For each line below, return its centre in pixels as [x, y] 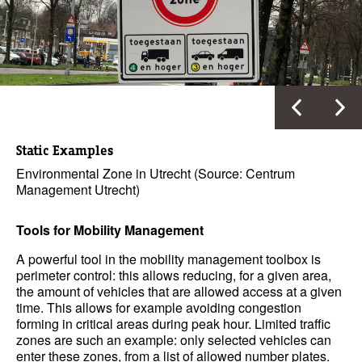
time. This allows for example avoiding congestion [159, 307]
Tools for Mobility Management [110, 230]
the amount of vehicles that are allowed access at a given [179, 291]
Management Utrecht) [78, 189]
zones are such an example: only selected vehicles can [174, 340]
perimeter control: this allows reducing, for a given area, [174, 275]
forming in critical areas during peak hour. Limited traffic [173, 324]
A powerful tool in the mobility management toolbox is [168, 259]
